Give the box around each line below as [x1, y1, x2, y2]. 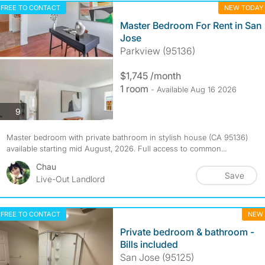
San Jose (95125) [119, 251, 194, 263]
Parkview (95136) [119, 45, 195, 57]
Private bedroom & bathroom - [119, 226, 254, 238]
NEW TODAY [224, 4, 263, 12]
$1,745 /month [119, 70, 181, 82]
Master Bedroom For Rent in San [119, 20, 261, 31]
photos [20, 105, 46, 116]
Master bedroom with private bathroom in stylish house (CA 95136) [6, 132, 248, 142]
